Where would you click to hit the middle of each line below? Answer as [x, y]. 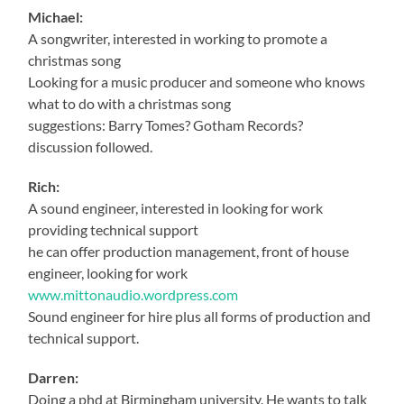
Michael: [56, 16]
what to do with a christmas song [130, 103]
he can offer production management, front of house [189, 251]
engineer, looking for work [108, 272]
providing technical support [114, 229]
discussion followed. [91, 146]
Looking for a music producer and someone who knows [197, 81]
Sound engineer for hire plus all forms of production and [200, 316]
